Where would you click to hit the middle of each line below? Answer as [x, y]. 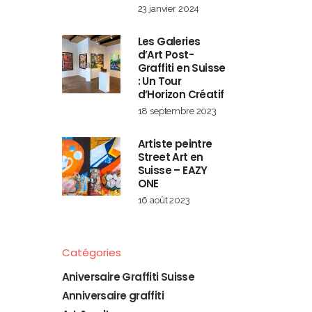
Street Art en [170, 157]
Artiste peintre [175, 144]
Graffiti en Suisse [181, 68]
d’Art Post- [165, 55]
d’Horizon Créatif [181, 94]
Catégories [91, 252]
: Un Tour [159, 81]
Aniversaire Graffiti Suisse [128, 277]
